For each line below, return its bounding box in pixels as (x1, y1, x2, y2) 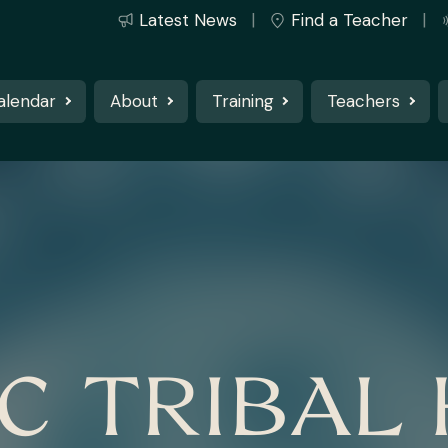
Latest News (138, 9, 237, 31)
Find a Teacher (290, 9, 408, 31)
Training (211, 89, 274, 112)
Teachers (327, 89, 401, 112)
